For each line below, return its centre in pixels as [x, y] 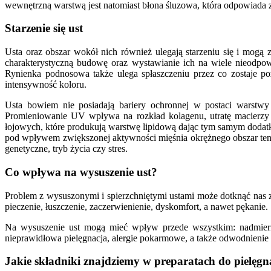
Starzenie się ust [44, 28]
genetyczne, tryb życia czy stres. [66, 149]
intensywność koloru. [46, 85]
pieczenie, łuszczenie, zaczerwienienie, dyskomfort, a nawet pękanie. [136, 206]
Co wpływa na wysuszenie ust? [81, 172]
